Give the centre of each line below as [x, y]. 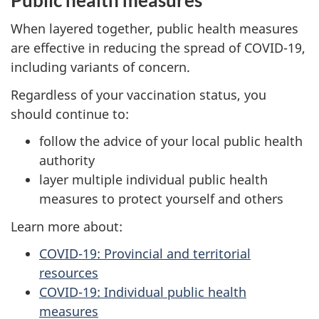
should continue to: [70, 114]
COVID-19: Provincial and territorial [145, 254]
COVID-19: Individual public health [143, 292]
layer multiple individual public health [153, 180]
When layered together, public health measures [155, 29]
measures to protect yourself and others [161, 199]
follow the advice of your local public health [171, 141]
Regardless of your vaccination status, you [138, 94]
